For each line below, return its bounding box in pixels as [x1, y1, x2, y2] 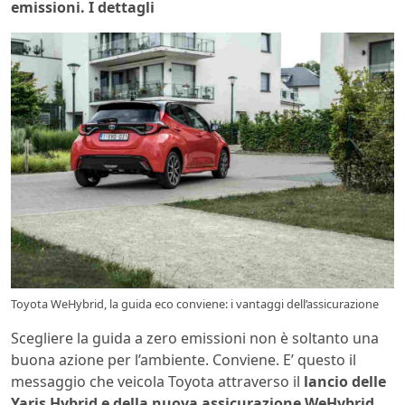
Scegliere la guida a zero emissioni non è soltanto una [11, 327, 379, 348]
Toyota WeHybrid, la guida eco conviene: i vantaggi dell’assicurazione [11, 295, 379, 312]
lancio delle [304, 371, 386, 391]
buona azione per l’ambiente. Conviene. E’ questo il [11, 349, 356, 370]
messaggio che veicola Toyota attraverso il [11, 371, 304, 391]
